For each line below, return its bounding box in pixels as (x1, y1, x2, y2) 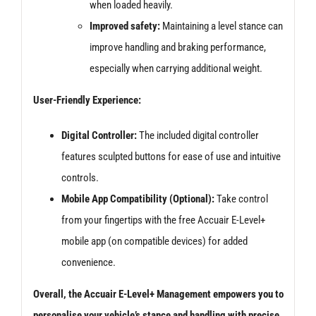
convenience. (61, 255, 116, 269)
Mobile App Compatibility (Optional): (61, 192, 214, 205)
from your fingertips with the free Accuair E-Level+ (61, 213, 265, 226)
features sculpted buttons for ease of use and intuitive (61, 150, 281, 163)
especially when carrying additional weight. (89, 61, 262, 75)
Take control (214, 192, 268, 205)
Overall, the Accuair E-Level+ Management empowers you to (32, 287, 284, 300)
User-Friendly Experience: (32, 93, 141, 107)
